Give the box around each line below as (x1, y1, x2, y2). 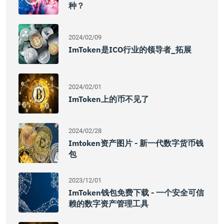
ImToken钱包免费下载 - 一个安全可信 (68, 187, 204, 197)
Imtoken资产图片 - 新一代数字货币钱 (68, 138, 203, 148)
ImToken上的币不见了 (68, 94, 149, 104)
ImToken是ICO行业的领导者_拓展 (68, 44, 191, 54)
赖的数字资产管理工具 (68, 198, 148, 208)
